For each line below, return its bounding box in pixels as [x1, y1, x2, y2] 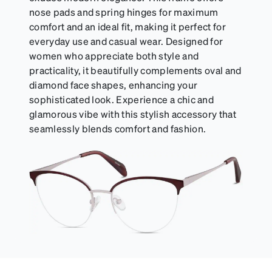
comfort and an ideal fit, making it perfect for [29, 20, 226, 33]
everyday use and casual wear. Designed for [29, 35, 223, 48]
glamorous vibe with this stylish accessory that [29, 107, 237, 121]
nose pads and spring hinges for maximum [29, 5, 219, 19]
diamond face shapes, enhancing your [29, 78, 198, 92]
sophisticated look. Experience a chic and [29, 93, 214, 106]
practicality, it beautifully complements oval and [29, 64, 242, 77]
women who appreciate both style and [29, 49, 199, 63]
